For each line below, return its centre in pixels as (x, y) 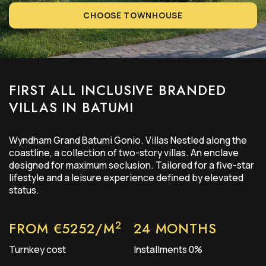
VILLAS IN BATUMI (71, 108)
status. (24, 190)
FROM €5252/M (62, 229)
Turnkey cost (37, 250)
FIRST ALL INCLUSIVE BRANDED (118, 91)
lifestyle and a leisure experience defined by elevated (126, 178)
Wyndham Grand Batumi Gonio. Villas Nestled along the (128, 140)
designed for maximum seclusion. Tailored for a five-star (132, 165)
